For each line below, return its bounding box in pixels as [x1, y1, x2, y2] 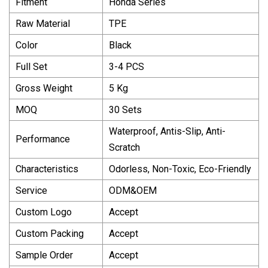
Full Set [16, 60, 47, 72]
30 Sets [109, 103, 142, 115]
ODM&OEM [109, 184, 157, 196]
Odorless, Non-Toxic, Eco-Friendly [109, 163, 251, 175]
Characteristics [16, 163, 78, 175]
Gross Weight [16, 82, 72, 94]
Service [16, 184, 47, 196]
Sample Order [16, 249, 73, 261]
